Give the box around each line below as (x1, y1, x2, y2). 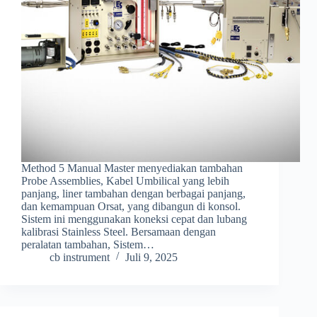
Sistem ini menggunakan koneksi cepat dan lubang (21, 213, 247, 226)
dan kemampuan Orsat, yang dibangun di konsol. (21, 200, 241, 213)
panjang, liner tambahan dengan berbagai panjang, (21, 188, 246, 200)
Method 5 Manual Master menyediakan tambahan (21, 162, 243, 175)
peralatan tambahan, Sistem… (21, 238, 154, 251)
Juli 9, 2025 (125, 251, 178, 264)
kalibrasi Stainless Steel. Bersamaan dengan (21, 226, 216, 238)
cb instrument (50, 251, 110, 264)
